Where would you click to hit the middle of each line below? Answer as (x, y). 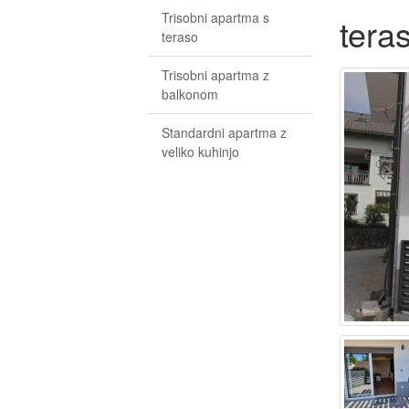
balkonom (190, 94)
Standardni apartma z (224, 132)
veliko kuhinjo (200, 152)
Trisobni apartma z (215, 75)
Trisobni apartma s (215, 17)
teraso (180, 37)
